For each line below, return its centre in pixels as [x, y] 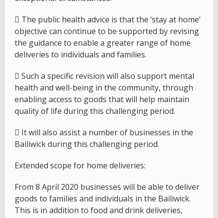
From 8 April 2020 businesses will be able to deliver [107, 187]
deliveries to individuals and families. [81, 55]
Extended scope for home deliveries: [80, 166]
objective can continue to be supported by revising [107, 31]
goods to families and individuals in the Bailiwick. [103, 199]
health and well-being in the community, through [104, 88]
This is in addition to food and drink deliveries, [99, 210]
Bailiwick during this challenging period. [87, 144]
